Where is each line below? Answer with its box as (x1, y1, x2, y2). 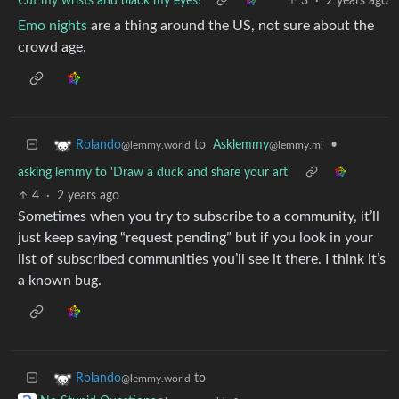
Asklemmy (213, 138, 269, 151)
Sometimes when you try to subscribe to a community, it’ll (18, 208, 379, 224)
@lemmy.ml (269, 139, 323, 151)
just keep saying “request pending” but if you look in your (18, 230, 373, 245)
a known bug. (18, 273, 102, 288)
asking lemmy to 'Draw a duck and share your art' (18, 166, 290, 179)
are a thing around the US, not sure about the (87, 18, 374, 33)
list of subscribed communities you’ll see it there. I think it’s (18, 251, 386, 266)
